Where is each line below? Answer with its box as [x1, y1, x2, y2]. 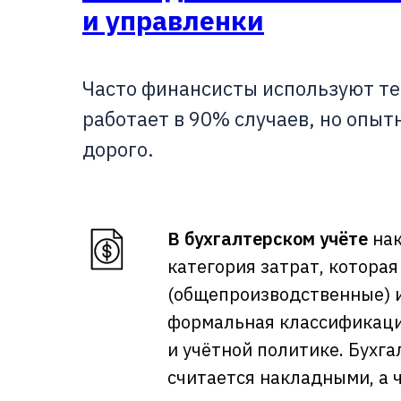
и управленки [82, 3, 264, 38]
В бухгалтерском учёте [167, 226, 368, 251]
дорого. [82, 136, 154, 162]
